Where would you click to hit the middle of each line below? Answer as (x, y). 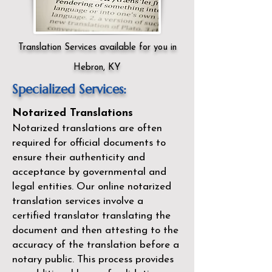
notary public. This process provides (93, 260)
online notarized (134, 187)
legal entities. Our (55, 187)
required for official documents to (89, 143)
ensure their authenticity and (79, 158)
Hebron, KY (97, 68)
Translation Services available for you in (97, 48)
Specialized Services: (69, 89)
